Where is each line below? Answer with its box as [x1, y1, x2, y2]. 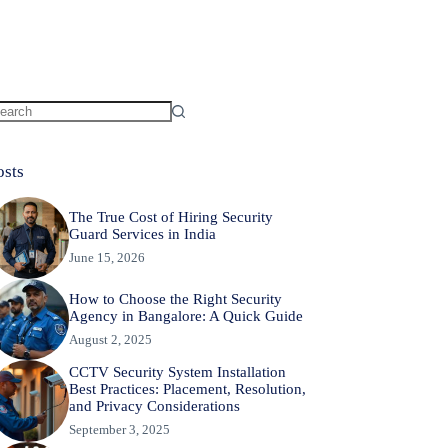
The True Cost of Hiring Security [68, 209, 273, 226]
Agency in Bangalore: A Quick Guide [68, 308, 303, 325]
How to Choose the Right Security [68, 291, 282, 308]
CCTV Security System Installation [68, 364, 286, 381]
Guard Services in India [68, 226, 216, 243]
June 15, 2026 [68, 250, 145, 266]
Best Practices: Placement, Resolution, [68, 381, 306, 398]
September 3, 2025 [68, 422, 170, 438]
